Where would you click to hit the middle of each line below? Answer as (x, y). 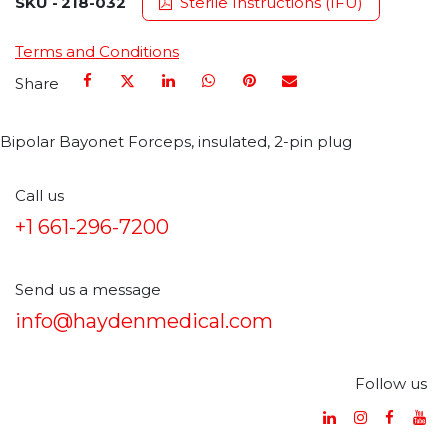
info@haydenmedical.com (144, 321)
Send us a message (88, 290)
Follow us (390, 384)
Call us (39, 196)
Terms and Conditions (97, 51)
